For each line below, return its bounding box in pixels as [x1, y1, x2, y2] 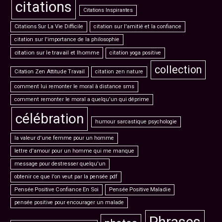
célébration [15, 110, 84, 127]
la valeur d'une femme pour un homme [14, 134, 114, 141]
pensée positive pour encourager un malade [14, 199, 124, 206]
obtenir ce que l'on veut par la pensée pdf [14, 173, 118, 180]
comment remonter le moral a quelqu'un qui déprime [14, 96, 150, 103]
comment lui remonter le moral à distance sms [14, 83, 135, 90]
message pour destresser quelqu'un [14, 160, 106, 167]
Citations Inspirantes [83, 6, 133, 13]
